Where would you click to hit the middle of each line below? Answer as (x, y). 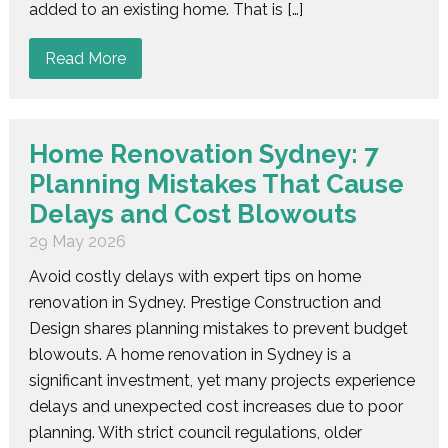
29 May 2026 (77, 241)
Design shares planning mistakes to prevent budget (218, 328)
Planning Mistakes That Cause (216, 183)
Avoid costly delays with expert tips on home (194, 276)
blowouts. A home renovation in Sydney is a (189, 354)
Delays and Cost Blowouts (192, 213)
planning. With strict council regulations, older (195, 432)
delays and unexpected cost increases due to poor (215, 406)
